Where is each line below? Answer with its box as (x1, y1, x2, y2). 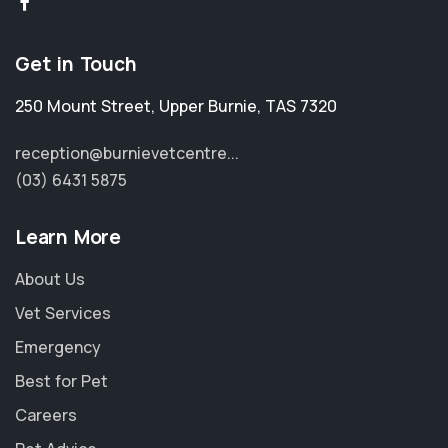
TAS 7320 (265, 95, 337, 117)
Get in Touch (15, 51, 137, 77)
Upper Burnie (159, 95, 257, 117)
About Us (15, 268, 85, 290)
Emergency (15, 336, 101, 358)
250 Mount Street (15, 95, 151, 117)
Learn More (15, 224, 121, 250)
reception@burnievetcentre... (15, 142, 239, 164)
